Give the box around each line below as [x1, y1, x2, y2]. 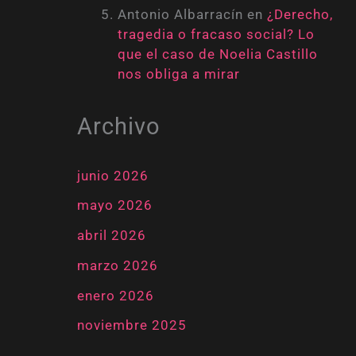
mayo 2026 [76, 197, 153, 214]
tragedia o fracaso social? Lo [117, 25, 315, 42]
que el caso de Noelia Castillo [117, 45, 318, 62]
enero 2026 [76, 287, 154, 304]
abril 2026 [76, 227, 146, 244]
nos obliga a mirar [117, 65, 240, 82]
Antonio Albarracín [117, 6, 243, 22]
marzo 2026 [76, 257, 158, 273]
